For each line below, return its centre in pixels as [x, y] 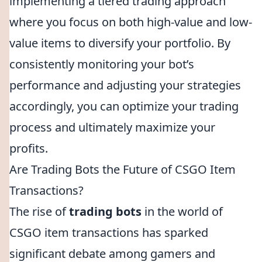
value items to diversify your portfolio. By [120, 43]
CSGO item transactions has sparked [109, 232]
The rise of [39, 211]
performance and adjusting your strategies [125, 85]
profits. [29, 148]
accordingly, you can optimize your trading [124, 106]
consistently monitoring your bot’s [102, 64]
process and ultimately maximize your [112, 127]
